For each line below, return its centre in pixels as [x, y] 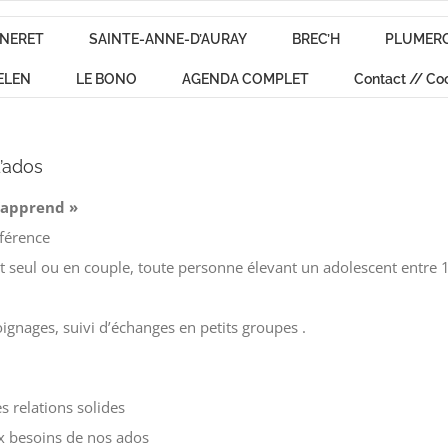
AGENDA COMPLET [245, 78]
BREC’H [316, 38]
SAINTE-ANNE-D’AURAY [168, 38]
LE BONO [106, 78]
